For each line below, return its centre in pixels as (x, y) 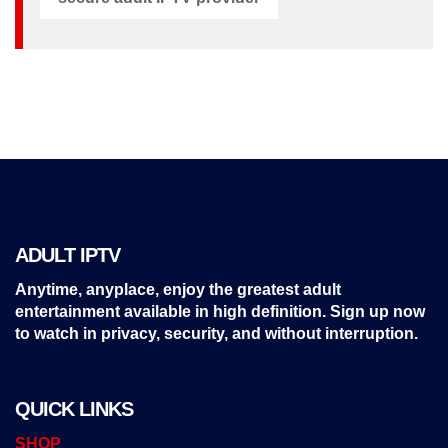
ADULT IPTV (67, 254)
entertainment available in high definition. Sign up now (220, 311)
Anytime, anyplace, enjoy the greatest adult (178, 289)
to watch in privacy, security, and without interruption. (216, 333)
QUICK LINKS (74, 408)
